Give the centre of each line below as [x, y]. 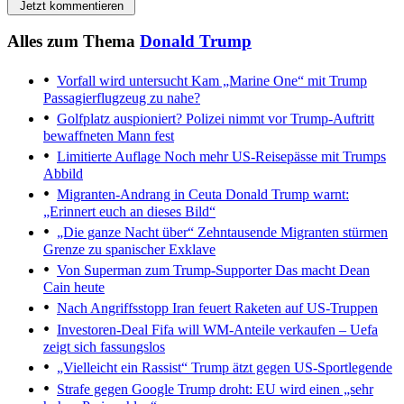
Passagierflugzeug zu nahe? [122, 98]
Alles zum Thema [73, 41]
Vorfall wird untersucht [122, 81]
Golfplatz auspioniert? [119, 119]
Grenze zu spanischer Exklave [129, 250]
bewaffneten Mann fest [109, 136]
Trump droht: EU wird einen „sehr [274, 390]
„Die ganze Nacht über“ [125, 233]
